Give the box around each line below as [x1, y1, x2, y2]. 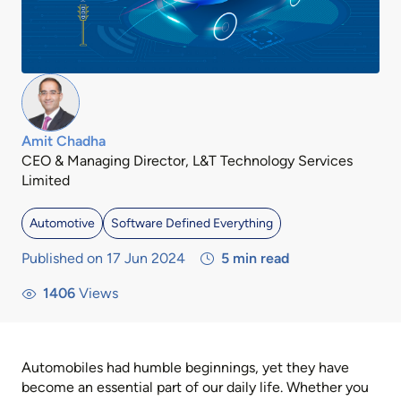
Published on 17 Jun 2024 [21, 250, 185, 268]
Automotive [30, 216, 95, 232]
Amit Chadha [21, 132, 106, 150]
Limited [21, 172, 70, 190]
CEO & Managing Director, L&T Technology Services [21, 152, 353, 170]
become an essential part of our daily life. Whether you [21, 379, 369, 397]
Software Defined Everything [111, 216, 273, 232]
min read [229, 250, 289, 268]
